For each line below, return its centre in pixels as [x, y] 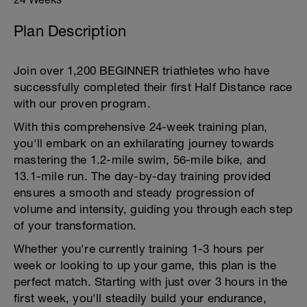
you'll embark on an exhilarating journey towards [144, 143]
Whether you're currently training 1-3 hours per [139, 249]
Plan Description [70, 31]
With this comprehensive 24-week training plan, [141, 127]
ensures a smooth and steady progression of [134, 193]
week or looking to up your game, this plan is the [145, 265]
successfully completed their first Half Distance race [153, 87]
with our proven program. [82, 103]
